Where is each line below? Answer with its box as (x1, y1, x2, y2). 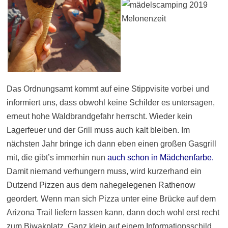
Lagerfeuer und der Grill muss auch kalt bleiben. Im (6, 126, 190, 135)
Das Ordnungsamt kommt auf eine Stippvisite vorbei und (6, 84, 209, 94)
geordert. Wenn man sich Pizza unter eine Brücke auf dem (6, 194, 216, 204)
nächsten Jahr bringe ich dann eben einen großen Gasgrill (6, 139, 216, 149)
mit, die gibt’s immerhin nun (6, 153, 107, 162)
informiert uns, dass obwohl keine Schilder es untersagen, (6, 98, 215, 107)
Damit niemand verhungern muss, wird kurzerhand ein (6, 167, 202, 176)
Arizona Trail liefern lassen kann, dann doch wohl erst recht (6, 208, 219, 217)
